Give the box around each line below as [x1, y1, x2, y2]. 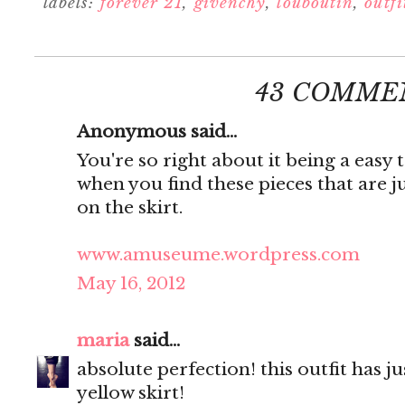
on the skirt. [77, 197, 183, 219]
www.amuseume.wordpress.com [77, 244, 360, 266]
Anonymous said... [77, 121, 237, 143]
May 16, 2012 [77, 273, 185, 295]
